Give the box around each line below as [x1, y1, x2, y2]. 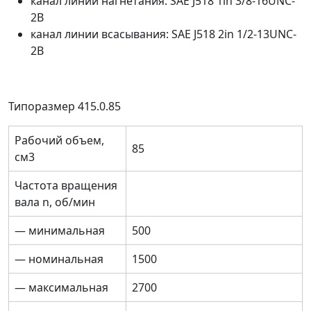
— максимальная [15, 280, 108, 296]
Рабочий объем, [15, 133, 104, 149]
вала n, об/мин [15, 194, 95, 210]
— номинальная [15, 251, 103, 267]
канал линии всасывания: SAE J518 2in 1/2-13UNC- [31, 26, 296, 42]
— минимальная [15, 223, 105, 239]
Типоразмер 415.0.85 [8, 99, 121, 115]
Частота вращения [15, 178, 117, 194]
